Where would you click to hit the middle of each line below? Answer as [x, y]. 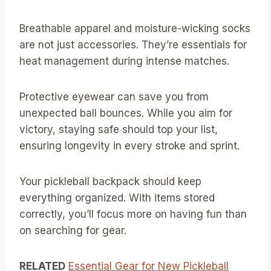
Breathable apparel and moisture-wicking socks [135, 29]
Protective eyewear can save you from [114, 97]
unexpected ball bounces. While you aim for [126, 113]
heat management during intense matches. [124, 61]
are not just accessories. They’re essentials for [133, 45]
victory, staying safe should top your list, [119, 130]
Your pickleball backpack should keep [110, 182]
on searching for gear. [73, 231]
